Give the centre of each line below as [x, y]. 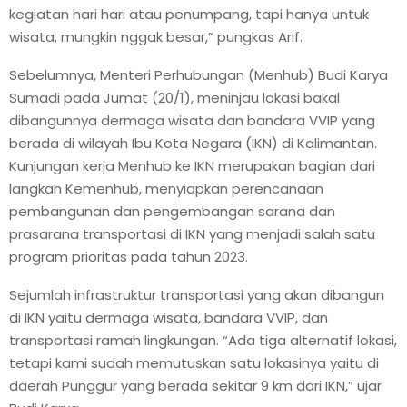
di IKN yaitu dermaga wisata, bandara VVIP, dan [169, 317]
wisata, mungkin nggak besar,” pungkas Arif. [156, 36]
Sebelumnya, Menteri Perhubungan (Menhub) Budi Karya [199, 74]
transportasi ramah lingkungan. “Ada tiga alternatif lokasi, [203, 340]
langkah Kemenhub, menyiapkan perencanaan [166, 188]
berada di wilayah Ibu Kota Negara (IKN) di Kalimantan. [193, 143]
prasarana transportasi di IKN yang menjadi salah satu [192, 233]
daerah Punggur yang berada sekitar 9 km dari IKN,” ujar [195, 385]
